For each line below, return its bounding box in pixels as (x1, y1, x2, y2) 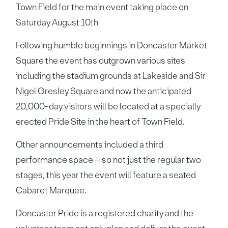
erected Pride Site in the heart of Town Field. (16, 116, 185, 127)
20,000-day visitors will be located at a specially (16, 101, 201, 112)
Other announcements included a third (16, 139, 164, 150)
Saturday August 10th (16, 17, 99, 28)
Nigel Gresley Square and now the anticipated (16, 85, 192, 97)
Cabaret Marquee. (16, 185, 87, 196)
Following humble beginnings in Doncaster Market (16, 40, 208, 51)
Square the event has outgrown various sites (16, 55, 186, 66)
